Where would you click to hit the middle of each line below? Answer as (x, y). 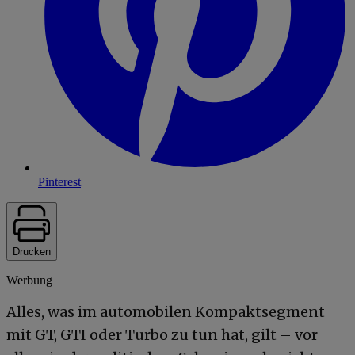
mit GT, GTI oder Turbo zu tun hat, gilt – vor (162, 334)
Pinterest (59, 181)
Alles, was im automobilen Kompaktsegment (166, 311)
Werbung (29, 280)
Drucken (32, 251)
